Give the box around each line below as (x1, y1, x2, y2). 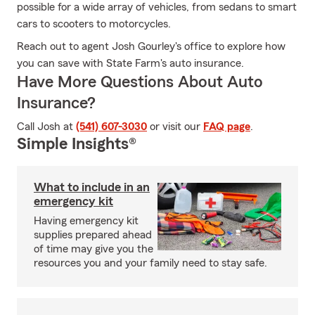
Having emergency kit (34, 215, 139, 226)
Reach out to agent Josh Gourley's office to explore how (17, 41, 285, 52)
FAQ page (203, 121, 250, 132)
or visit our (147, 121, 203, 132)
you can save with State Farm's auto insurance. (17, 58, 244, 69)
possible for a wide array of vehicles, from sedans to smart (17, 1, 297, 13)
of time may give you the (34, 243, 153, 255)
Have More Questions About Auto (17, 74, 263, 91)
